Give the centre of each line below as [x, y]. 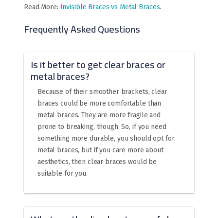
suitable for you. [63, 174]
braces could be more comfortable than [100, 104]
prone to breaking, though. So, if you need [102, 127]
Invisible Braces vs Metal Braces [110, 7]
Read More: [42, 7]
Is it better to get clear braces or [98, 65]
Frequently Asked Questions [82, 29]
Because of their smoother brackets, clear [102, 92]
